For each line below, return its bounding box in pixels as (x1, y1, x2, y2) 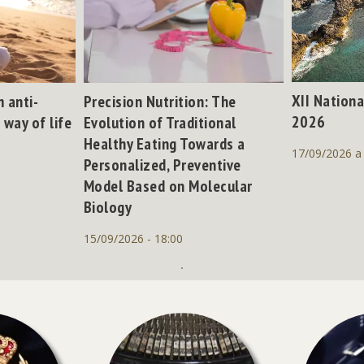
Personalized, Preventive (83, 154, 241, 175)
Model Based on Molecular (83, 175, 253, 197)
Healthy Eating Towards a (83, 132, 245, 154)
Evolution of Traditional (83, 111, 236, 133)
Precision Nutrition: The (83, 90, 236, 112)
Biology (83, 196, 132, 218)
